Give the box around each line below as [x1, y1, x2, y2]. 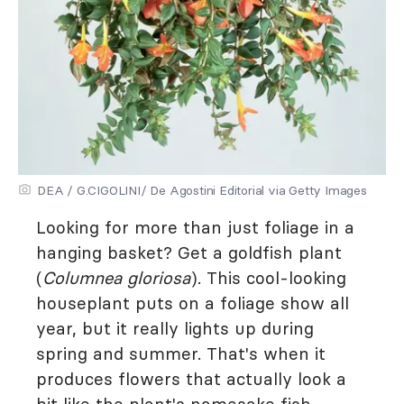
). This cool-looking [190, 267, 346, 289]
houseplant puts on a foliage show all [36, 292, 349, 315]
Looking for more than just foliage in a [36, 216, 354, 239]
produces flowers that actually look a [36, 368, 346, 390]
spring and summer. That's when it [36, 343, 326, 365]
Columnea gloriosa [42, 267, 190, 289]
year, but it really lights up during [36, 317, 314, 340]
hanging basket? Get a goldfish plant [36, 242, 342, 264]
